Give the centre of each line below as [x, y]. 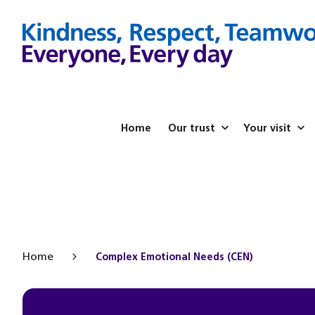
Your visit [267, 128]
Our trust [191, 128]
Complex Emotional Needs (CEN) [174, 257]
